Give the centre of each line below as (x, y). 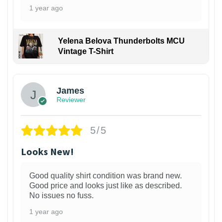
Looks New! (47, 151)
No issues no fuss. (61, 195)
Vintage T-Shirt (85, 51)
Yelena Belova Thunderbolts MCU (121, 41)
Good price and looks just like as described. (106, 185)
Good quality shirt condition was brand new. (106, 175)
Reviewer (71, 100)
